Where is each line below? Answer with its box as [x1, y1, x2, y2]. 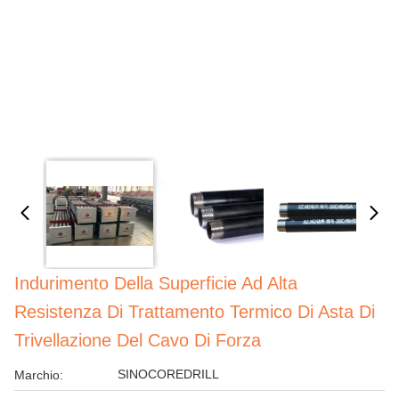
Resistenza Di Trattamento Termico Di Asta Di [14, 302, 375, 322]
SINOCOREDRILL [118, 367, 219, 381]
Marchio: [14, 368, 63, 382]
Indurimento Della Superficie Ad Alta [14, 273, 297, 293]
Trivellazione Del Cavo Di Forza [14, 330, 261, 350]
